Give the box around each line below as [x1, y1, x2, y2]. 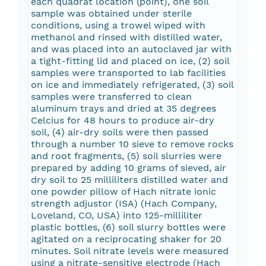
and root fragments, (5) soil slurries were [30, 150, 221, 162]
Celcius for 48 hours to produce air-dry [30, 115, 214, 126]
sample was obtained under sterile [30, 8, 192, 20]
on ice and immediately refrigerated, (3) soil [30, 79, 234, 91]
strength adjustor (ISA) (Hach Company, [30, 198, 217, 210]
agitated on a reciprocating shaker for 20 [30, 233, 221, 245]
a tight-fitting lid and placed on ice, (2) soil [30, 55, 230, 67]
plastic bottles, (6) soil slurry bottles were [30, 221, 226, 233]
